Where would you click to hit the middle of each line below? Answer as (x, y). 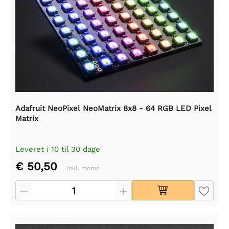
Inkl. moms (83, 168)
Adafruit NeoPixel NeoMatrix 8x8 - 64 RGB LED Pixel (113, 109)
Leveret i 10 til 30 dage (58, 150)
